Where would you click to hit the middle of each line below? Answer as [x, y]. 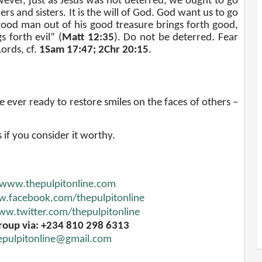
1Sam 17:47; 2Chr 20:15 [94, 50]
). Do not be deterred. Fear [176, 38]
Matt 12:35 [88, 38]
